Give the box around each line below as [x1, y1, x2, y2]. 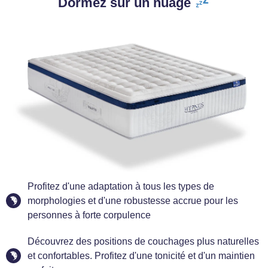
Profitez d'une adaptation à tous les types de [28, 181, 215, 191]
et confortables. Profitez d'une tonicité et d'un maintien [28, 250, 255, 261]
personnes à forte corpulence [28, 209, 151, 220]
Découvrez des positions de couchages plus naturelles [28, 236, 260, 246]
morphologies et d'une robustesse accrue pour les [28, 195, 239, 206]
